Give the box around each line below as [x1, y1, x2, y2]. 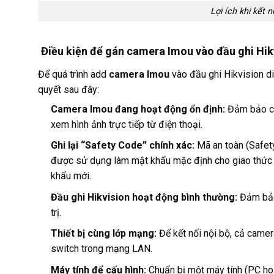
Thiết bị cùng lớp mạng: [50, 228, 157, 240]
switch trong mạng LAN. [50, 243, 152, 255]
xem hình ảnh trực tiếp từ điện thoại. [50, 118, 202, 130]
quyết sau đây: [38, 84, 99, 96]
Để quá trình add [38, 68, 109, 81]
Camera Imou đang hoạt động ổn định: [50, 103, 225, 115]
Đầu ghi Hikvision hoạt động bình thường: [50, 191, 237, 203]
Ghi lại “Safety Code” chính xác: [50, 139, 194, 152]
